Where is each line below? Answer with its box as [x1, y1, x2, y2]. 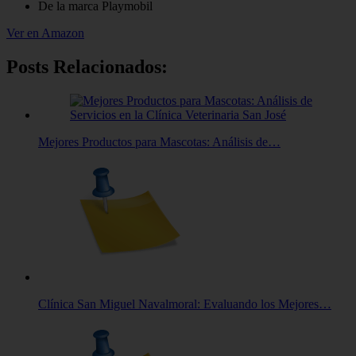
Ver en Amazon [6, 26, 84, 41]
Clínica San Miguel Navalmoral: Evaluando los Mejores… [38, 297, 331, 311]
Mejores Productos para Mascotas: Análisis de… [38, 135, 281, 149]
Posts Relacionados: [6, 56, 168, 78]
